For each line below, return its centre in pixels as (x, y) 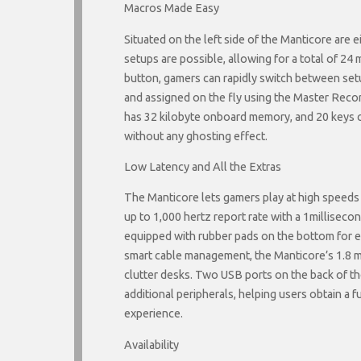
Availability (151, 344)
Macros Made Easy (172, 8)
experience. (154, 314)
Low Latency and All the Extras (203, 166)
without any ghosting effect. (196, 136)
